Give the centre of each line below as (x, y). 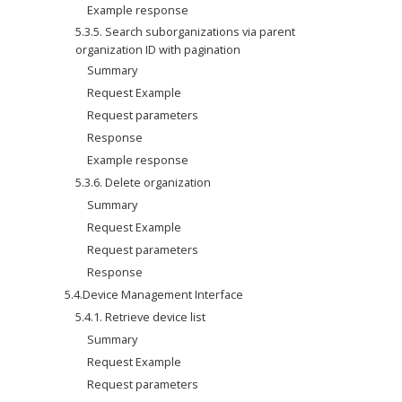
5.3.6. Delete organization (144, 182)
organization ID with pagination (158, 49)
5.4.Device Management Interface (153, 294)
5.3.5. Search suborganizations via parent (186, 31)
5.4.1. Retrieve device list (141, 317)
